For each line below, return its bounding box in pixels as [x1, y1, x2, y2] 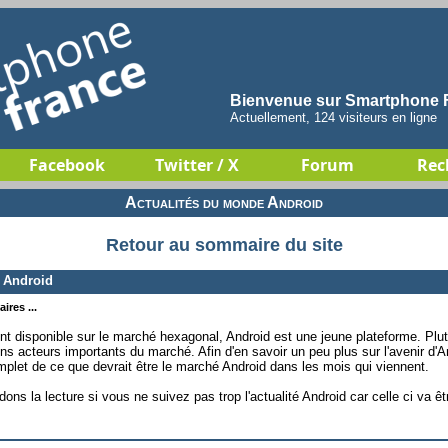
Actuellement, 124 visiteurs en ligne [230, 110, 437, 125]
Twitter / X [155, 154, 239, 176]
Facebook [29, 154, 105, 176]
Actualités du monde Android [125, 194, 323, 211]
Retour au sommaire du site [105, 235, 343, 256]
